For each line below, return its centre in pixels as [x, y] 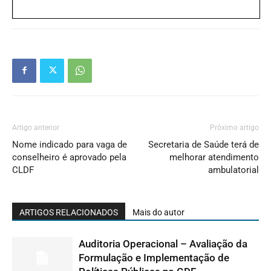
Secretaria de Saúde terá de [204, 144]
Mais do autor [158, 212]
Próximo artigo [234, 127]
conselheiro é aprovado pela [69, 157]
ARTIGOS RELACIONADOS [69, 212]
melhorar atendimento [214, 157]
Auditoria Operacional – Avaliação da [163, 243]
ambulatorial [233, 170]
